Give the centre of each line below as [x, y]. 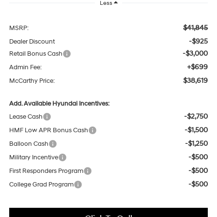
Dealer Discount [32, 42]
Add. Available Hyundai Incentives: [59, 104]
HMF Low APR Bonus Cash [48, 131]
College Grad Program [41, 185]
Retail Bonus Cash [36, 54]
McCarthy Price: [32, 81]
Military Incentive [33, 158]
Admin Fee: [25, 68]
